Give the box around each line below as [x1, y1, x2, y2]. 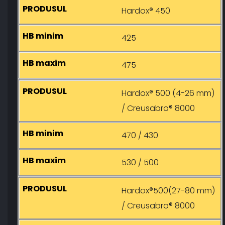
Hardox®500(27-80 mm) [122, 185, 215, 197]
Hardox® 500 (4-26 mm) [122, 87, 214, 99]
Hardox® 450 [122, 5, 170, 17]
